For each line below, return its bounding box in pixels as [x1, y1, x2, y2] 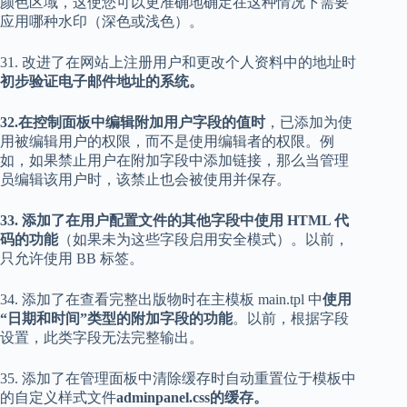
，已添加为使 [265, 114, 352, 131]
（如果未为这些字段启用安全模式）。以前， [58, 232, 349, 248]
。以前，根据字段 [233, 311, 349, 327]
